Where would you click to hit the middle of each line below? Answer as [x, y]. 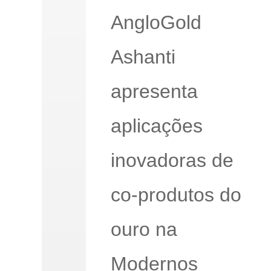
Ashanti [143, 57]
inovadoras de [172, 160]
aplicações [156, 126]
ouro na [144, 229]
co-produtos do [176, 194]
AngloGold [156, 22]
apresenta [154, 91]
